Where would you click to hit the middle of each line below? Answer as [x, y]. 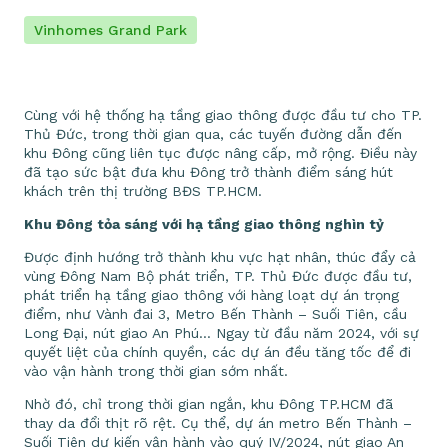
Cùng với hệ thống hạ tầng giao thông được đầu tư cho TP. [223, 114]
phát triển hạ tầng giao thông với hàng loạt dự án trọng [211, 294]
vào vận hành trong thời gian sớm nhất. [156, 370]
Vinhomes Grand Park [110, 29]
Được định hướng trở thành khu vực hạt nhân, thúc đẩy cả [220, 256]
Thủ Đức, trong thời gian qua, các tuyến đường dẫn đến [213, 133]
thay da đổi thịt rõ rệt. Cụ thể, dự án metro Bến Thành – [218, 422]
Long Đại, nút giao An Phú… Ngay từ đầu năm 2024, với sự [221, 332]
